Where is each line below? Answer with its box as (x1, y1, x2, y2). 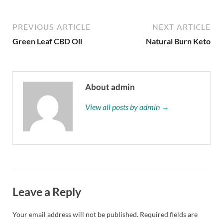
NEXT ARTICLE (152, 22, 211, 31)
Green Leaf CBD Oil (12, 36, 82, 46)
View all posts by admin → (85, 102, 169, 111)
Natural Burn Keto (146, 36, 211, 46)
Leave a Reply (12, 184, 81, 199)
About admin (85, 81, 135, 92)
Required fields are (140, 210, 198, 219)
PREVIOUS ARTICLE (12, 22, 91, 31)
